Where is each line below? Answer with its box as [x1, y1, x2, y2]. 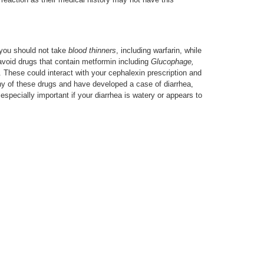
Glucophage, [151, 57, 194, 66]
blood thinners [68, 46, 116, 55]
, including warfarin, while [116, 46, 202, 55]
